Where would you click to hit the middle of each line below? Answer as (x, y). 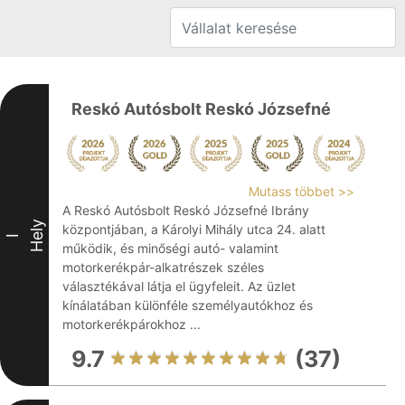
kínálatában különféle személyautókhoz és (188, 305)
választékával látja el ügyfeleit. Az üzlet (179, 286)
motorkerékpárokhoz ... (132, 324)
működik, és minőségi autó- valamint (170, 248)
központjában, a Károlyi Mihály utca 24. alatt (194, 229)
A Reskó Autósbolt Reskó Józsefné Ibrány (186, 210)
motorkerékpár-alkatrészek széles (163, 267)
